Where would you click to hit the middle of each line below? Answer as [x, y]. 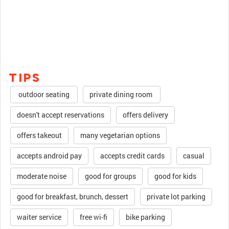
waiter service [39, 217]
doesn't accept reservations [61, 115]
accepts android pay [49, 156]
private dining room [122, 94]
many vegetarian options [120, 135]
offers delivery [145, 115]
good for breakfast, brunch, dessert [73, 197]
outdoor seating [44, 94]
